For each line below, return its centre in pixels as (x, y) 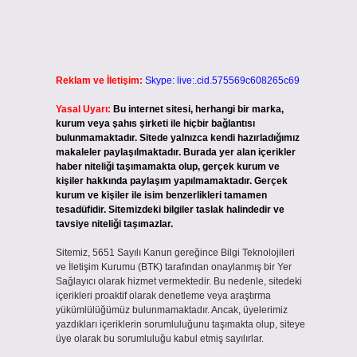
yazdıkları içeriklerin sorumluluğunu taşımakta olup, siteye (180, 324)
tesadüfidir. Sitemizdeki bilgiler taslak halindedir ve (170, 210)
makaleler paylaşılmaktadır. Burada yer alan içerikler (175, 152)
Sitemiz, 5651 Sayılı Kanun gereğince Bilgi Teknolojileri (175, 253)
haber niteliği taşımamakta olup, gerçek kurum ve (167, 167)
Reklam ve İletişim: (99, 80)
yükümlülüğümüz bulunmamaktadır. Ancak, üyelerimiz (171, 310)
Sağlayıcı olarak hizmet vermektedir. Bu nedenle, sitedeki (178, 281)
